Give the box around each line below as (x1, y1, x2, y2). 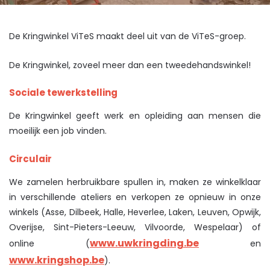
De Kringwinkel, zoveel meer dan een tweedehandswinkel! (9, 58, 251, 71)
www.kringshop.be (9, 253, 104, 267)
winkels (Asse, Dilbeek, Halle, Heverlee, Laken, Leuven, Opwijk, (9, 206, 261, 218)
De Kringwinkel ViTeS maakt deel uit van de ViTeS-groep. (9, 30, 246, 42)
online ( (9, 237, 90, 250)
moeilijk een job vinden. (9, 125, 107, 137)
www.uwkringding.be (90, 236, 199, 250)
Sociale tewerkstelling (9, 86, 118, 99)
